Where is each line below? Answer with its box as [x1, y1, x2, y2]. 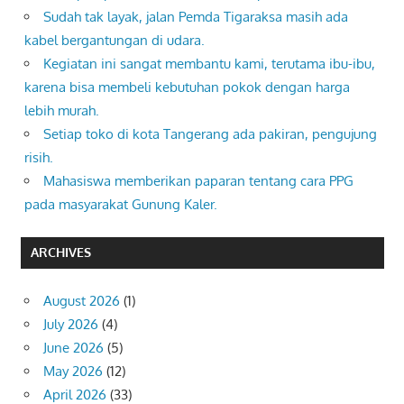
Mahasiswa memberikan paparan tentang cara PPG [43, 172, 353, 190]
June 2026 [43, 338, 104, 356]
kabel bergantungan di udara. [24, 32, 205, 50]
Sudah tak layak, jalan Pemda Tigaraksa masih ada [43, 8, 348, 26]
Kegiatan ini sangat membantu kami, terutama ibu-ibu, [43, 55, 375, 73]
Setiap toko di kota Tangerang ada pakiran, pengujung [43, 125, 377, 143]
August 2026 [43, 291, 120, 309]
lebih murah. [24, 102, 99, 120]
